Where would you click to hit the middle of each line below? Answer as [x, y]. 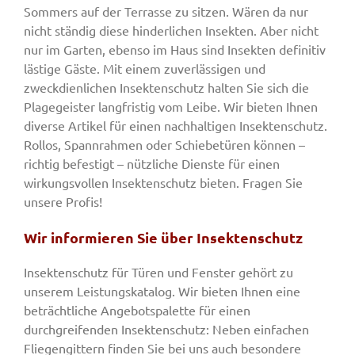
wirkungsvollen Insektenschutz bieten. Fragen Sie [163, 183]
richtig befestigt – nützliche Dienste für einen [152, 164]
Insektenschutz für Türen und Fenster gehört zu [158, 272]
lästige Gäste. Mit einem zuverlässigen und [145, 69]
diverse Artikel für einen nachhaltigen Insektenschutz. [176, 126]
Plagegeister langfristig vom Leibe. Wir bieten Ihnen [171, 107]
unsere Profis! [63, 202]
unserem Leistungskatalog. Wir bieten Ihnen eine [162, 291]
